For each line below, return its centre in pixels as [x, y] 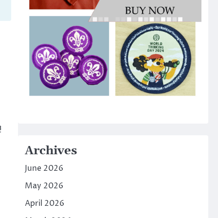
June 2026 [44, 168]
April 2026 [44, 203]
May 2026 [44, 186]
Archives [51, 151]
